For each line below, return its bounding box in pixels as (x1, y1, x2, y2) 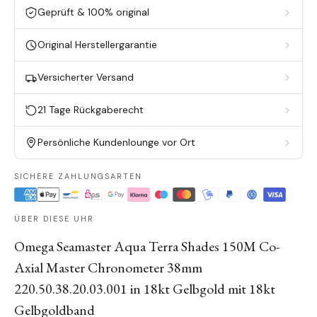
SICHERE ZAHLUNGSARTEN (14, 171, 142, 181)
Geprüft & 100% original (38, 6, 149, 18)
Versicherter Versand (38, 71, 134, 83)
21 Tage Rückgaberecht (38, 103, 144, 116)
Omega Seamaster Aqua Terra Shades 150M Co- (14, 237, 279, 256)
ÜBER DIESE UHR (14, 214, 94, 224)
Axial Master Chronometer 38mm (14, 258, 202, 277)
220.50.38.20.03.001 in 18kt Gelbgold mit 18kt (14, 279, 275, 299)
